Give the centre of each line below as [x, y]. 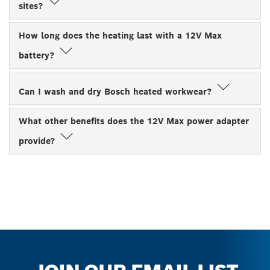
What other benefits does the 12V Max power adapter [134, 121]
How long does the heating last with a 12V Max [120, 35]
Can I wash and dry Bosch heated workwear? [117, 91]
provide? [38, 141]
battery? [38, 55]
